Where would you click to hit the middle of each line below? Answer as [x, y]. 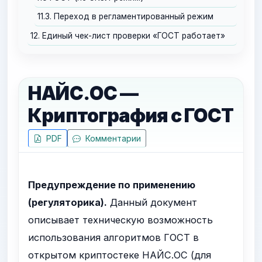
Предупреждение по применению [112, 185]
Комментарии [112, 139]
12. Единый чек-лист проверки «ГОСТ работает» [128, 35]
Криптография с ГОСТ [131, 116]
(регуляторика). [68, 203]
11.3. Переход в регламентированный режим [126, 17]
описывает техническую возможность [121, 220]
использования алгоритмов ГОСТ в [114, 238]
